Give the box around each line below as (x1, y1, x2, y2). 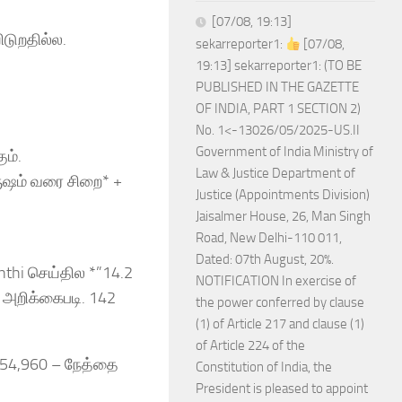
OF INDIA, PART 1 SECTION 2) (196, 100, 361, 117)
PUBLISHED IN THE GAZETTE (196, 79, 359, 95)
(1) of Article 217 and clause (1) (196, 316, 364, 332)
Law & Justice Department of (196, 165, 355, 181)
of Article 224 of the (196, 337, 305, 354)
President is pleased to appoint (196, 380, 368, 397)
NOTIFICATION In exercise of (196, 273, 356, 289)
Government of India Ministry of (196, 144, 373, 160)
